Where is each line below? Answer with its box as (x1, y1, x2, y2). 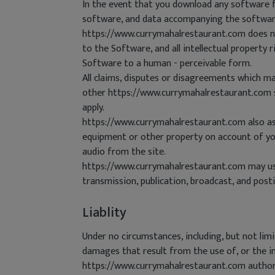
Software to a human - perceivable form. (82, 55, 252, 72)
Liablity (82, 201, 126, 224)
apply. (82, 99, 104, 116)
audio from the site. (82, 144, 166, 160)
